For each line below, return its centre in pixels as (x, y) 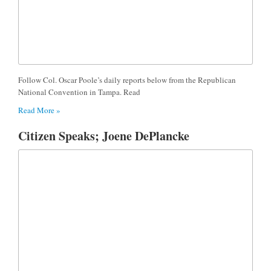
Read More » (39, 110)
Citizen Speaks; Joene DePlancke (104, 135)
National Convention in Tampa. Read (79, 92)
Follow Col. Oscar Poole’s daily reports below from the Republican (127, 80)
